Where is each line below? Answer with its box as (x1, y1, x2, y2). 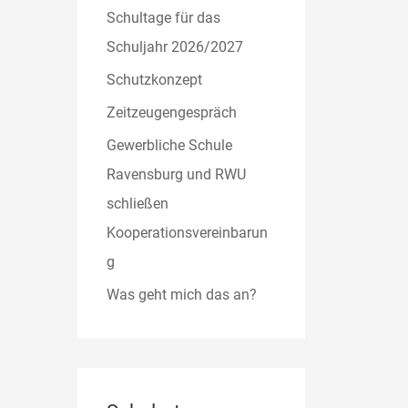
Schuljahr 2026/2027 (107, 37, 244, 56)
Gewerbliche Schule (107, 136, 233, 154)
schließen (107, 194, 169, 212)
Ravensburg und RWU (107, 165, 247, 183)
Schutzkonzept (107, 70, 203, 88)
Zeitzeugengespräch (107, 103, 238, 121)
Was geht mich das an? (107, 285, 258, 303)
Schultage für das (107, 8, 221, 26)
